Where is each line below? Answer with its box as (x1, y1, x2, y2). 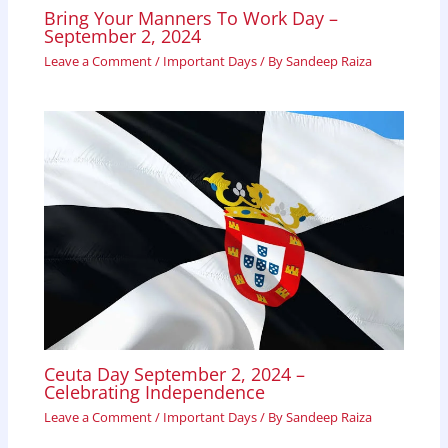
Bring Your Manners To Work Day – (44, 5, 339, 30)
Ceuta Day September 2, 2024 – (44, 361, 306, 386)
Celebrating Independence (44, 379, 266, 404)
